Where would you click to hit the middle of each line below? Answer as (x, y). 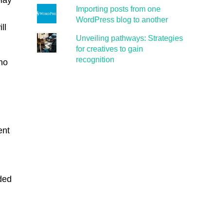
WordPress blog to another (122, 20)
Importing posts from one (118, 9)
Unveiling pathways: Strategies (129, 38)
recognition (95, 60)
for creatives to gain (109, 49)
